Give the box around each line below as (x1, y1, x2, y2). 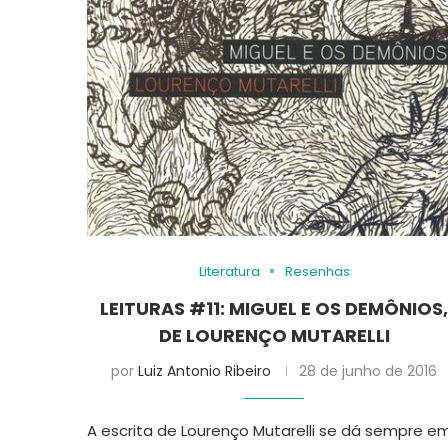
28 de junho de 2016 (299, 360, 438, 381)
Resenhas (284, 261, 350, 281)
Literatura (198, 261, 260, 281)
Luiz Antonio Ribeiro (138, 360, 272, 381)
